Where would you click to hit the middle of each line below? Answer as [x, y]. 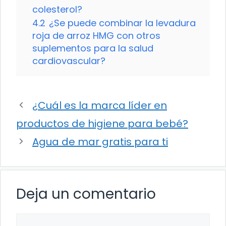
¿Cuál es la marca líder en [100, 105]
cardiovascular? [69, 61]
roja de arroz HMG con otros [96, 35]
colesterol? [57, 9]
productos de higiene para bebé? [102, 123]
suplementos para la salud [93, 48]
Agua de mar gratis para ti [100, 142]
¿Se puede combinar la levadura [122, 23]
